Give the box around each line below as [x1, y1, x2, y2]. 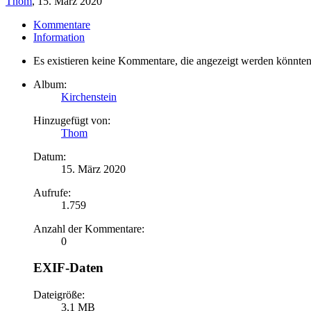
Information [33, 31, 85, 43]
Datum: [33, 150, 66, 162]
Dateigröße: [33, 289, 85, 301]
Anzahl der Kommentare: [33, 222, 144, 235]
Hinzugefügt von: [33, 114, 110, 126]
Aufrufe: [33, 186, 71, 199]
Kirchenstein [61, 90, 117, 103]
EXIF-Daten [33, 260, 103, 276]
